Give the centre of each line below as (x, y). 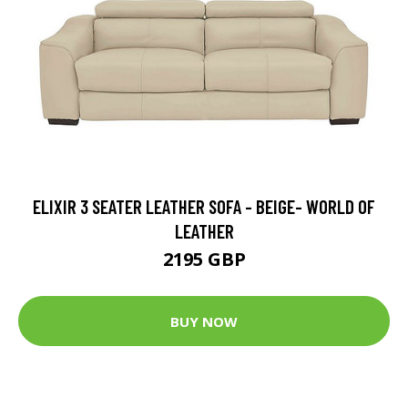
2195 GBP (204, 260)
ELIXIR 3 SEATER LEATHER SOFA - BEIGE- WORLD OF (204, 207)
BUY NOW (204, 321)
